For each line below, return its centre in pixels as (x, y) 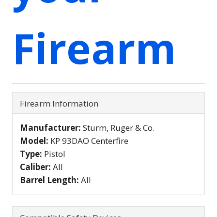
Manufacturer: (51, 127)
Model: (35, 140)
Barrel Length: (50, 180)
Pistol (55, 154)
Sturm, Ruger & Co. (119, 127)
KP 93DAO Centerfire (89, 140)
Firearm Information (59, 103)
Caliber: (36, 167)
